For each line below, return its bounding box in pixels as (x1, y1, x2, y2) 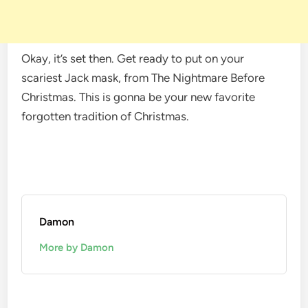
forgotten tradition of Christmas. (21, 109, 190, 123)
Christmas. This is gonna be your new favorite (21, 89, 256, 104)
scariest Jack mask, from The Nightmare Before (21, 70, 265, 85)
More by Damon (39, 241, 114, 254)
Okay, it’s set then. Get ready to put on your (21, 51, 245, 65)
